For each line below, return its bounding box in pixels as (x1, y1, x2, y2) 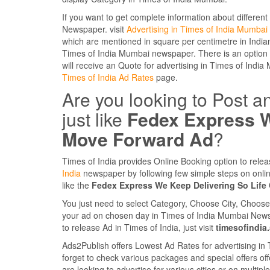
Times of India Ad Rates (62, 71, 154, 84)
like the (62, 179, 92, 192)
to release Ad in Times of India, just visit (62, 221, 216, 234)
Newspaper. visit (62, 23, 127, 36)
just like (62, 106, 127, 133)
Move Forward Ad (62, 126, 213, 152)
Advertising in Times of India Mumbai (127, 23, 268, 36)
